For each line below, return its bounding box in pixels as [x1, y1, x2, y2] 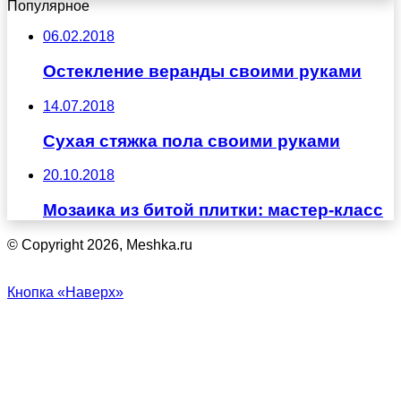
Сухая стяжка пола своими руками [43, 131, 340, 150]
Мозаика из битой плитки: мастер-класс [43, 200, 383, 219]
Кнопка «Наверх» [7, 284, 124, 300]
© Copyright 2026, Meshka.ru [7, 236, 192, 252]
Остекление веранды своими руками [43, 62, 362, 81]
